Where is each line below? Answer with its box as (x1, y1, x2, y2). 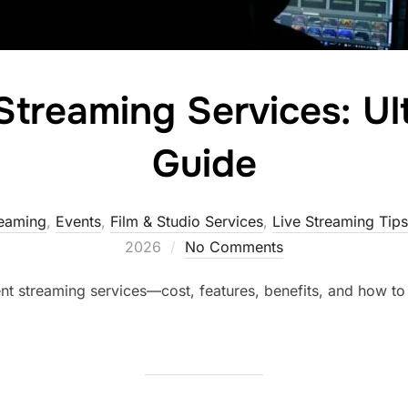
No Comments (185, 238, 283, 256)
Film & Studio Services (109, 212, 263, 230)
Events (55, 212, 101, 230)
